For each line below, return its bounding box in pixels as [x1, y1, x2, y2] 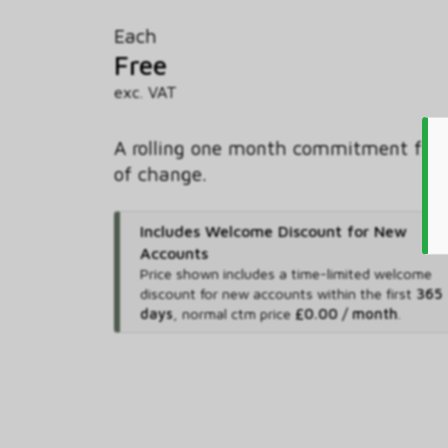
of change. [114, 161, 207, 185]
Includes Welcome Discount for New [139, 221, 407, 240]
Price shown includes [139, 264, 279, 282]
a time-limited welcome [278, 264, 432, 282]
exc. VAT [114, 81, 177, 101]
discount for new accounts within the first [139, 284, 416, 302]
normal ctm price [181, 304, 295, 322]
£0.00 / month [294, 304, 398, 322]
